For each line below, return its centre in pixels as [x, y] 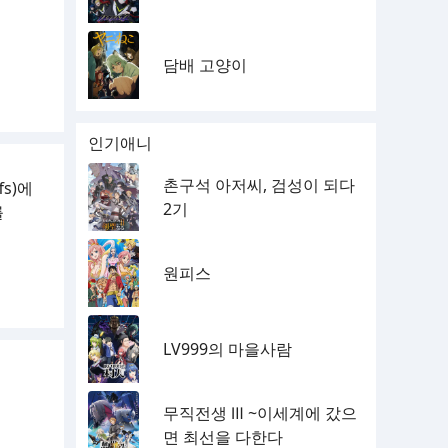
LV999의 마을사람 [227, 349]
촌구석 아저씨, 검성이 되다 [259, 185]
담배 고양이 [205, 65]
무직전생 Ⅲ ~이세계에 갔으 [260, 413]
